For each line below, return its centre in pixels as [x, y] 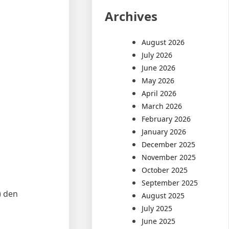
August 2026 [163, 42]
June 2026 [159, 67]
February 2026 [166, 119]
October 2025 [165, 170]
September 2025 [170, 182]
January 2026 [164, 131]
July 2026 [157, 55]
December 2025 [169, 144]
